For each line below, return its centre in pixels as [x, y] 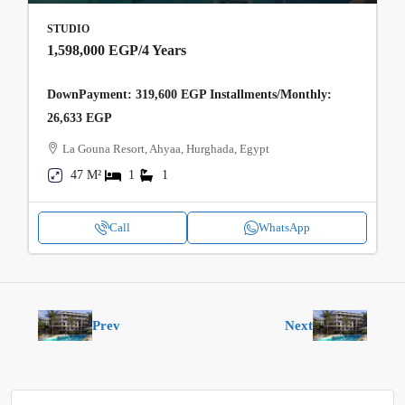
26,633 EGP [80, 118]
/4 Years [162, 51]
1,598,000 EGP [93, 51]
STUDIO [68, 29]
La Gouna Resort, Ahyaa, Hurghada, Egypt [166, 149]
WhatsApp [284, 228]
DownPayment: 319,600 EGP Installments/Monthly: [189, 95]
